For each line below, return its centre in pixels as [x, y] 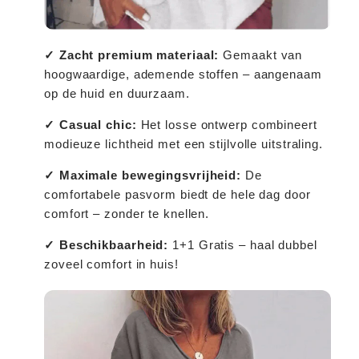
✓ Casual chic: [93, 125]
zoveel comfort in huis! [111, 264]
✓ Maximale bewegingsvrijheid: [145, 175]
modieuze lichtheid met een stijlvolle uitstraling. [184, 144]
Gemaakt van [263, 55]
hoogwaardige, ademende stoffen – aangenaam [183, 74]
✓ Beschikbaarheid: [109, 245]
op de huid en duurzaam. [117, 93]
